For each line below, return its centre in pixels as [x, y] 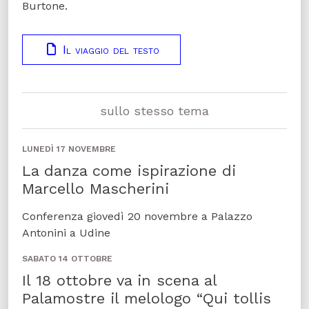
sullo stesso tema [154, 111]
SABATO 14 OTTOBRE [67, 259]
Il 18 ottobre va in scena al [119, 281]
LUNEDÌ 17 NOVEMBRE [69, 149]
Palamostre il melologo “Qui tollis [147, 299]
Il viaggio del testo [109, 50]
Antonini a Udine [66, 233]
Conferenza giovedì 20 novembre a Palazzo [137, 217]
